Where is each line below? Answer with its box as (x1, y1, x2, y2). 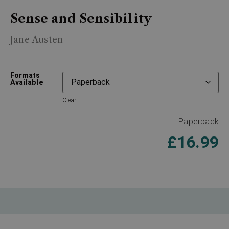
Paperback (178, 116, 219, 126)
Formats (10, 71, 40, 80)
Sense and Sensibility (10, 11, 152, 27)
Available (10, 78, 43, 87)
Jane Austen (10, 34, 63, 46)
